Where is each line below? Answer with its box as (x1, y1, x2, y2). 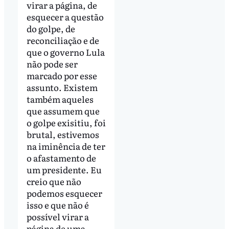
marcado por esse (26, 69, 97, 82)
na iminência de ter (26, 140, 105, 153)
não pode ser (26, 57, 78, 71)
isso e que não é (26, 198, 89, 212)
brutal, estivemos (26, 128, 99, 141)
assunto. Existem (26, 81, 98, 94)
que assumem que (26, 104, 100, 118)
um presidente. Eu (26, 163, 102, 176)
